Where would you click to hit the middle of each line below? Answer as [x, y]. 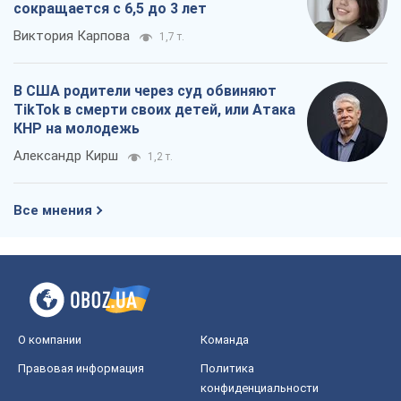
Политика [227, 368]
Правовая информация [81, 368]
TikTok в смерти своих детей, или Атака [154, 109]
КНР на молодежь [77, 128]
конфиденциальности [260, 388]
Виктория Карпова [72, 35]
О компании [50, 339]
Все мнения [53, 210]
